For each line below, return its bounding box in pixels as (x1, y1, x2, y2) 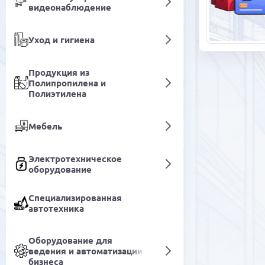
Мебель (28, 120, 62, 132)
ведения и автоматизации (28, 245, 143, 257)
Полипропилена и (28, 77, 106, 89)
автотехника (28, 202, 84, 215)
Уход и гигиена (28, 34, 95, 46)
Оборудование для (28, 234, 112, 247)
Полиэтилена (28, 88, 86, 100)
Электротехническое (28, 153, 122, 165)
